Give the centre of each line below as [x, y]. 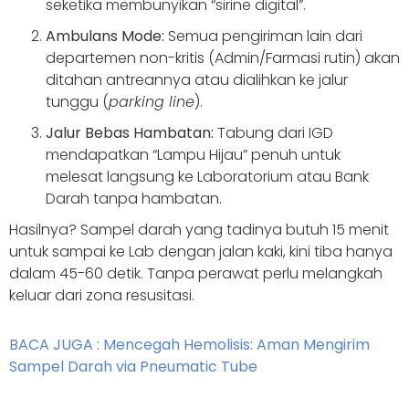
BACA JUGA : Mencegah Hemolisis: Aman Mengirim [189, 345]
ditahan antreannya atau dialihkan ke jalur [197, 80]
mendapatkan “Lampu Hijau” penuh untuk [193, 155]
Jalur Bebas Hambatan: [130, 133]
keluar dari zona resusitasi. [102, 296]
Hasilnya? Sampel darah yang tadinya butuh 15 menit [199, 230]
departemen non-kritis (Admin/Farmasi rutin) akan [223, 58]
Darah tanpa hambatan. [134, 199]
